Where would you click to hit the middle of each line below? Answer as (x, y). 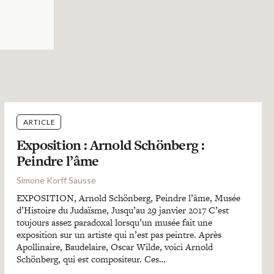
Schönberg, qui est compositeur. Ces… (91, 259)
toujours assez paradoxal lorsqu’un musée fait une (114, 222)
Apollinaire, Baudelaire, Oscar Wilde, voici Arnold (114, 247)
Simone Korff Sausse (56, 180)
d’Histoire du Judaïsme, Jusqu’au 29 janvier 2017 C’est (122, 210)
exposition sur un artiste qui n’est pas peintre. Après (119, 235)
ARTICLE (39, 122)
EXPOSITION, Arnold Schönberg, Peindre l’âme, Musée (128, 198)
